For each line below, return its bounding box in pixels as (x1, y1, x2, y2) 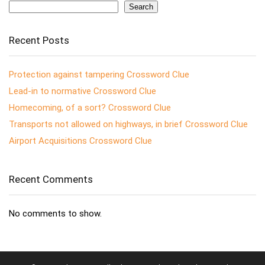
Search (129, 2, 153, 11)
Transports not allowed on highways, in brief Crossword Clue (9, 118, 248, 130)
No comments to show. (9, 208, 102, 219)
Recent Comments (9, 173, 93, 185)
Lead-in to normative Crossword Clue (9, 85, 156, 96)
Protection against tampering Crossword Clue (9, 69, 189, 80)
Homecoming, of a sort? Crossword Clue (9, 102, 171, 113)
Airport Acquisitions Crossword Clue (9, 135, 152, 146)
